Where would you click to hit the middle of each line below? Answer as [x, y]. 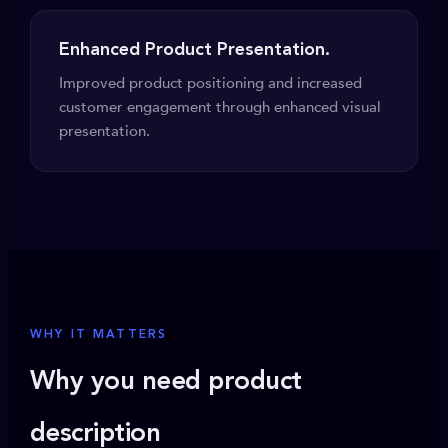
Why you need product [166, 382]
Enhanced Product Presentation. [194, 50]
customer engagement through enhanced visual [220, 107]
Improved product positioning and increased [210, 83]
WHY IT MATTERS [99, 335]
